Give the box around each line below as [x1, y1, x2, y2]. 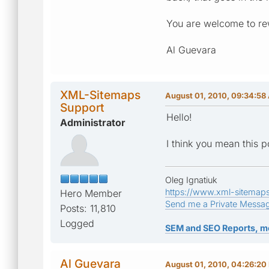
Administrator [60, 116, 125, 128]
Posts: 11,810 [60, 202, 116, 214]
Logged [60, 217, 94, 229]
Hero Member [60, 187, 122, 199]
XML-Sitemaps [60, 87, 141, 102]
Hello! [166, 110, 192, 123]
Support [60, 100, 104, 115]
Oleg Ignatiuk [165, 174, 217, 185]
